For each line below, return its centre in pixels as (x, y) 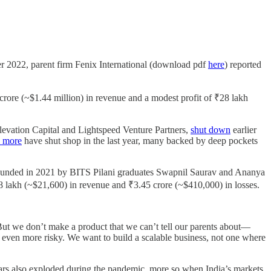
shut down (211, 130)
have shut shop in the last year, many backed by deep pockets (140, 141)
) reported (243, 65)
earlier (243, 130)
